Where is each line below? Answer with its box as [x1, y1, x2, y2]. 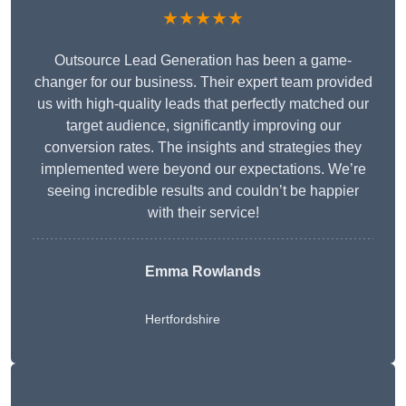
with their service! [147, 205, 259, 221]
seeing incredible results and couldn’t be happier [47, 183, 359, 199]
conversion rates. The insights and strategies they [44, 140, 362, 156]
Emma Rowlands [145, 264, 261, 280]
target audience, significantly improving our [65, 118, 341, 134]
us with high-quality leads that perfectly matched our [37, 96, 369, 112]
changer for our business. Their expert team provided [34, 74, 372, 91]
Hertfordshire [145, 312, 220, 327]
